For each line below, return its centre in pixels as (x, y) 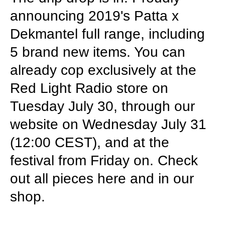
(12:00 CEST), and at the (90, 142)
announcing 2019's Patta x (94, 16)
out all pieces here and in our (102, 179)
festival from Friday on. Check (104, 160)
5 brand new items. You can (98, 52)
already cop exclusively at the (103, 70)
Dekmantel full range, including (107, 34)
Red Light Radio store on (89, 88)
